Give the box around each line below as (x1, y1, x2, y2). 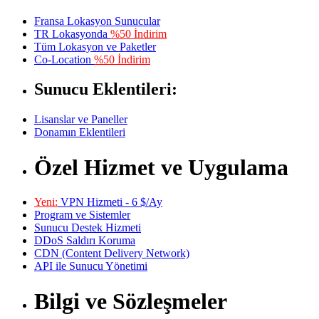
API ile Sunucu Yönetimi (34, 260, 147, 273)
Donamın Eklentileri (34, 126, 125, 139)
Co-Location (34, 53, 94, 66)
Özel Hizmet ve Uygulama (34, 154, 288, 180)
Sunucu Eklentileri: (34, 80, 177, 99)
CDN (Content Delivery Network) (34, 247, 189, 260)
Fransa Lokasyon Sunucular (34, 14, 160, 27)
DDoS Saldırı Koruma (34, 234, 135, 247)
